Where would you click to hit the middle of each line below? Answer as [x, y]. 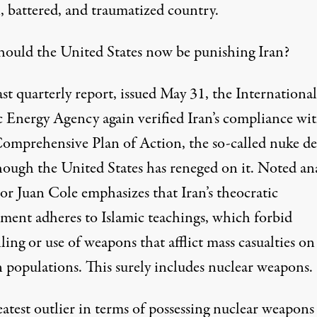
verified [161, 119]
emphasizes [115, 194]
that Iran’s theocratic [213, 194]
